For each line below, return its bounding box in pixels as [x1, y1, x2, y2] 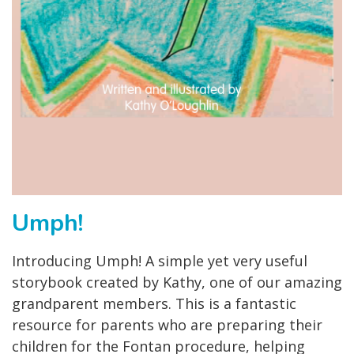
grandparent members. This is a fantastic [12, 294, 296, 314]
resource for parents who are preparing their [12, 315, 322, 335]
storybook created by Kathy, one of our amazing [12, 273, 342, 292]
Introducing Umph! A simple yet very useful [12, 251, 307, 271]
